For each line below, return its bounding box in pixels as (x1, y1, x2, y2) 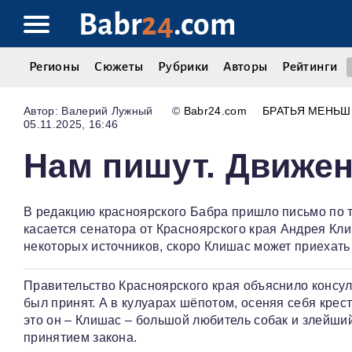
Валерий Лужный (61, 104, 153, 118)
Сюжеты (94, 60, 144, 74)
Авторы (223, 60, 268, 74)
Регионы (29, 60, 80, 74)
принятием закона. (24, 331, 137, 345)
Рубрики (158, 60, 209, 74)
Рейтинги (282, 60, 337, 74)
